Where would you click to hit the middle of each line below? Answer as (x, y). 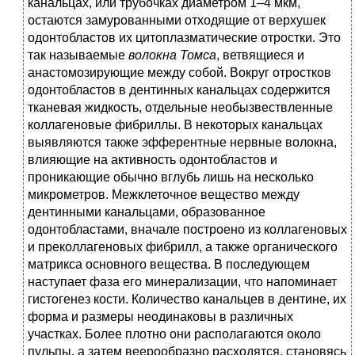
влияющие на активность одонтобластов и (153, 160)
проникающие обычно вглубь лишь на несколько (171, 177)
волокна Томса (172, 55)
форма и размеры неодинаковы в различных (160, 317)
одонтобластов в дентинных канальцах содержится (179, 90)
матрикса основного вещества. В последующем (169, 265)
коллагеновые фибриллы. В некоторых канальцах (175, 125)
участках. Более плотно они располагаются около (174, 334)
